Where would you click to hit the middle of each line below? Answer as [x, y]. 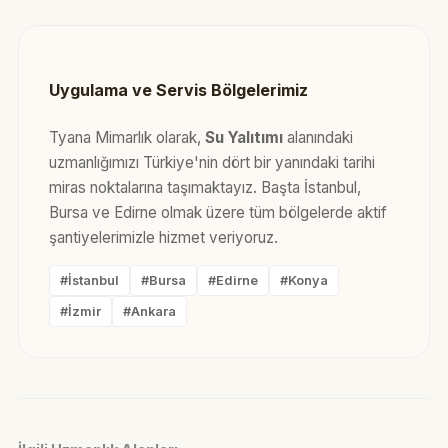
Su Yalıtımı [243, 138]
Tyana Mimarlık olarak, [126, 138]
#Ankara [149, 312]
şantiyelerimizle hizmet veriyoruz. [163, 238]
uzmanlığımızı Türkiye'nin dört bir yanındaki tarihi [211, 163]
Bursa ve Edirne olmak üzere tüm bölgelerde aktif [217, 213]
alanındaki [317, 138]
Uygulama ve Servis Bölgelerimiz [178, 89]
